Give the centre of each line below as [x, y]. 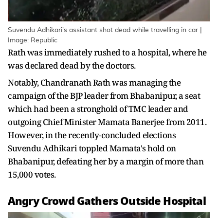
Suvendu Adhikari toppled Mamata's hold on [92, 148]
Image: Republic [33, 41]
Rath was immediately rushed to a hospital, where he [107, 53]
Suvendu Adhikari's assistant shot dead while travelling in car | [105, 30]
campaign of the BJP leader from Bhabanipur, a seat [104, 96]
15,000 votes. [32, 175]
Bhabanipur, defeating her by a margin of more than [106, 162]
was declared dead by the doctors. [72, 66]
